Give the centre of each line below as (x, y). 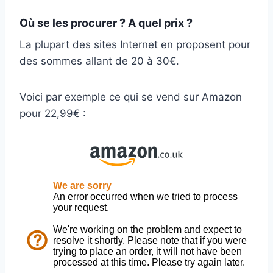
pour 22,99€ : (53, 114)
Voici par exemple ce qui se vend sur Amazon (131, 97)
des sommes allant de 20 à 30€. (99, 61)
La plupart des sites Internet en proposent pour (135, 45)
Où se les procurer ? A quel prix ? (106, 23)
